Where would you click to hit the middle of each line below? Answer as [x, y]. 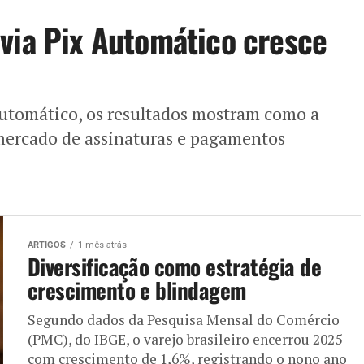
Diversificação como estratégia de [175, 266]
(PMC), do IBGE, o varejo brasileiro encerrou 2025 [185, 339]
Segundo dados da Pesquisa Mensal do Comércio [184, 319]
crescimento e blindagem [137, 290]
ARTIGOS [47, 245]
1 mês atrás [102, 245]
